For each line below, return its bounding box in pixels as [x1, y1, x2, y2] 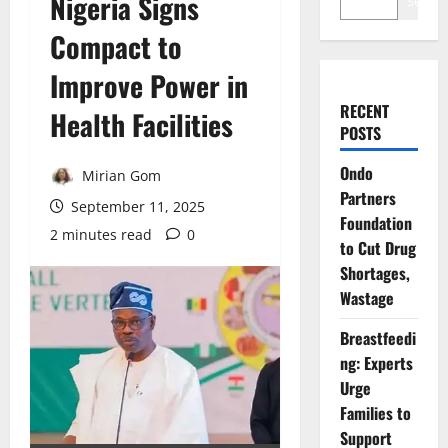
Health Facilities [50, 104, 233, 145]
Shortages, [339, 261, 410, 285]
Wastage [339, 286, 394, 310]
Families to [339, 401, 411, 425]
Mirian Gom [78, 166, 161, 185]
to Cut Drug [339, 236, 416, 260]
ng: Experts [339, 351, 413, 375]
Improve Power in [50, 65, 248, 106]
